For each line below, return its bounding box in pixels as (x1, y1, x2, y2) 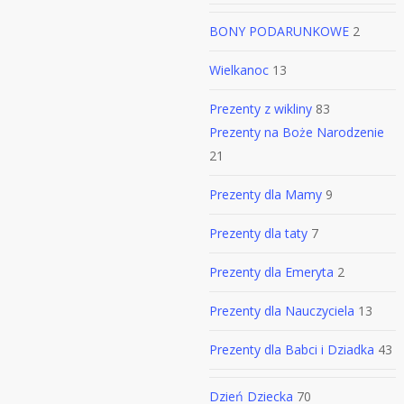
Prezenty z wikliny (209, 100, 312, 117)
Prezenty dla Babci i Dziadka (209, 341, 374, 358)
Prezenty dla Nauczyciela (209, 302, 354, 319)
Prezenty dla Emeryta (209, 263, 334, 280)
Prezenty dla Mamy (209, 186, 322, 203)
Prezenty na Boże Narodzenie (209, 124, 384, 141)
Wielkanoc (209, 61, 269, 78)
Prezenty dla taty (209, 225, 308, 242)
